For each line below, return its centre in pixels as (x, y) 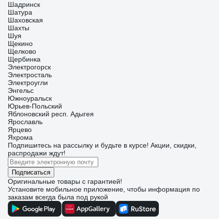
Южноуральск (30, 98)
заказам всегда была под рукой (58, 197)
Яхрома (20, 137)
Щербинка (24, 59)
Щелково (22, 51)
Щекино (20, 44)
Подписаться (31, 172)
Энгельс (21, 90)
